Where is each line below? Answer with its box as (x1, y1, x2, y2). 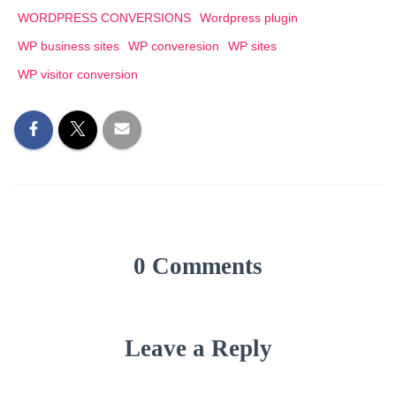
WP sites (228, 39, 277, 53)
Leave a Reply (124, 335, 272, 362)
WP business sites (18, 39, 119, 53)
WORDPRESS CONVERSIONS (18, 11, 191, 25)
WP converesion (128, 39, 219, 53)
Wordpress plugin (200, 11, 298, 25)
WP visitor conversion (18, 67, 138, 81)
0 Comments (133, 253, 263, 279)
